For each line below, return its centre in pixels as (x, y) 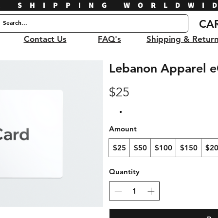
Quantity (124, 172)
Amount (123, 129)
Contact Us (45, 39)
